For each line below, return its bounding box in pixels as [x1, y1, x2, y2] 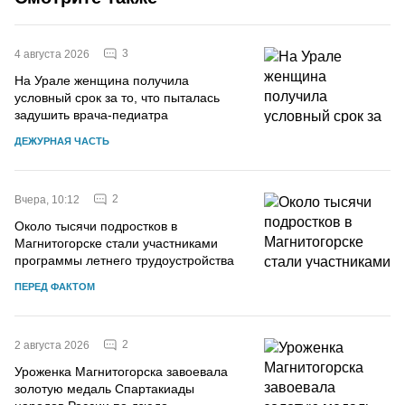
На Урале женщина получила [14, 72, 189, 88]
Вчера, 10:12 [14, 193, 80, 206]
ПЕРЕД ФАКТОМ [14, 280, 95, 292]
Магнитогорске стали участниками [14, 235, 218, 250]
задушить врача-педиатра [14, 107, 168, 122]
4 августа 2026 [14, 47, 89, 61]
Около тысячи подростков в [14, 218, 177, 233]
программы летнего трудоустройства [14, 252, 234, 268]
